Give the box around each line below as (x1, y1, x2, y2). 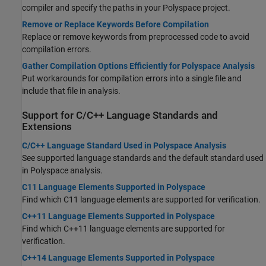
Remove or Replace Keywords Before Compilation (22, 20, 209, 30)
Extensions (22, 121, 72, 133)
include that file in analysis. (22, 86, 121, 96)
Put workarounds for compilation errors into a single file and (22, 74, 242, 84)
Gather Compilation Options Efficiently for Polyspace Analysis (22, 61, 255, 71)
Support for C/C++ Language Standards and (22, 110, 218, 122)
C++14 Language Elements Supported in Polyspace (22, 252, 215, 262)
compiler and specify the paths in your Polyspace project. (22, 3, 230, 13)
